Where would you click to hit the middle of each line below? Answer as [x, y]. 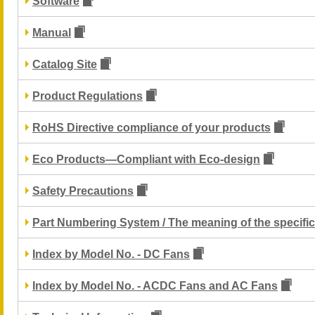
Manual [52, 33]
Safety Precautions [83, 191]
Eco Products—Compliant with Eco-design [146, 159]
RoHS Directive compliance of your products [152, 128]
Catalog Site [65, 64]
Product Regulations [88, 96]
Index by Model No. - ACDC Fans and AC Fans [155, 286]
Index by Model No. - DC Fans [111, 254]
